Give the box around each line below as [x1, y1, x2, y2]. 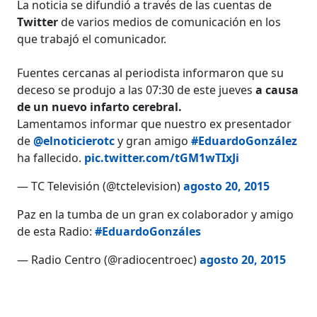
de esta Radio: [17, 223, 96, 239]
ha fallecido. [17, 149, 85, 166]
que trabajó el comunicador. [17, 30, 167, 47]
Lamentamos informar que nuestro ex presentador [17, 115, 292, 132]
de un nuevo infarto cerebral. [17, 98, 183, 115]
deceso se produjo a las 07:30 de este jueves [17, 81, 256, 98]
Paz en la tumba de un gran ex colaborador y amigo [17, 206, 294, 222]
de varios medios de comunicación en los [58, 13, 282, 30]
